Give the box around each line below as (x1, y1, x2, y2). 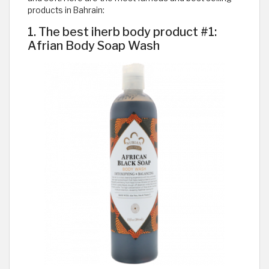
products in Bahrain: (28, 5, 104, 15)
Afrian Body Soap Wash (28, 38, 160, 53)
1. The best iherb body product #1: (28, 24, 217, 39)
